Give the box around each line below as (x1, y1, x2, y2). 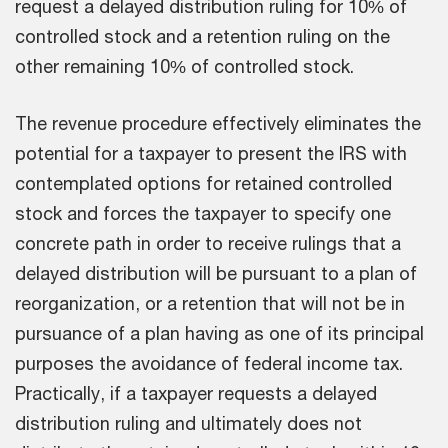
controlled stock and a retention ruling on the (15, 25, 390, 48)
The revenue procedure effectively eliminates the (15, 112, 421, 135)
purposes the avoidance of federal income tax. (15, 352, 403, 375)
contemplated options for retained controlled (15, 172, 392, 195)
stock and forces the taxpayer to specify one (15, 202, 391, 225)
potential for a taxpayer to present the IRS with (15, 142, 407, 165)
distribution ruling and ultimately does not (15, 412, 362, 435)
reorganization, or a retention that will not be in (15, 292, 405, 315)
